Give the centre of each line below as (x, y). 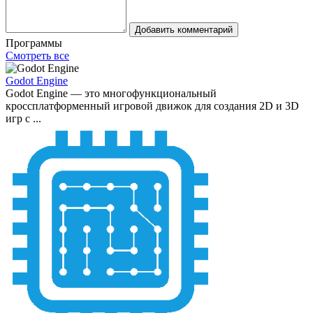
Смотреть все (37, 56)
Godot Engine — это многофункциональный (111, 94)
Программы (34, 43)
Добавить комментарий (184, 30)
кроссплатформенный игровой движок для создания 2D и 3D (152, 106)
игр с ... (23, 119)
